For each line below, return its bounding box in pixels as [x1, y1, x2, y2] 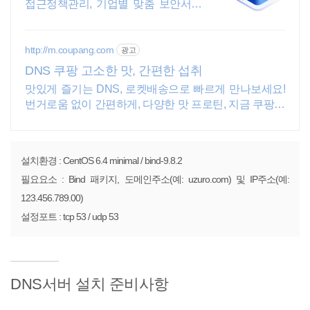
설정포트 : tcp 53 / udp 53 [21, 211, 118, 222]
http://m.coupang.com [25, 44, 113, 55]
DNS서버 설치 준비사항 [10, 275, 169, 293]
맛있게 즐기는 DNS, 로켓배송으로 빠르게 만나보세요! [25, 83, 285, 95]
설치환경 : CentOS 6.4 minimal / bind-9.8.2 [21, 155, 182, 166]
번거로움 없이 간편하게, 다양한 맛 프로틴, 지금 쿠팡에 [25, 98, 285, 110]
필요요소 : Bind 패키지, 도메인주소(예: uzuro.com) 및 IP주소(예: [21, 174, 289, 185]
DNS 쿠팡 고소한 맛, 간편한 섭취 [25, 64, 202, 77]
